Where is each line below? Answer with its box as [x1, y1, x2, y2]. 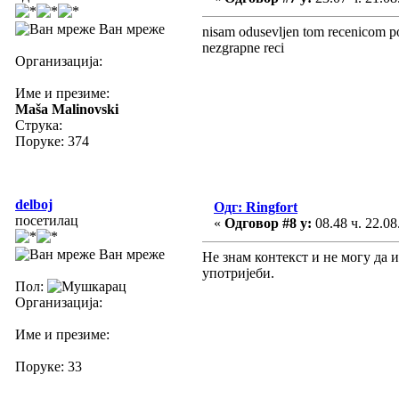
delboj [15, 196, 53, 212]
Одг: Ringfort [214, 199, 297, 215]
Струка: [15, 117, 62, 133]
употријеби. [202, 265, 274, 281]
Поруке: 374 [15, 133, 89, 149]
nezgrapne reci [202, 39, 284, 55]
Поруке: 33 [15, 358, 82, 374]
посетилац [15, 212, 78, 228]
